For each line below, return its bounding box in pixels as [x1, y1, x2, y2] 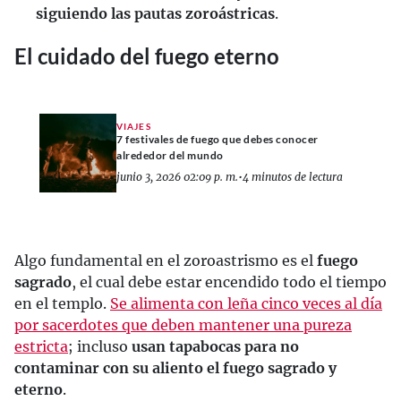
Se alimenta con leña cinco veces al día [110, 294, 382, 313]
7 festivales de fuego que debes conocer [116, 132, 319, 146]
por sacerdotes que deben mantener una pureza [14, 316, 352, 335]
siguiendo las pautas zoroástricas [36, 4, 275, 23]
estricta [14, 337, 68, 356]
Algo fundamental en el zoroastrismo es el [14, 252, 317, 270]
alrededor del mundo [116, 148, 224, 162]
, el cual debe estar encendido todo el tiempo [72, 273, 387, 292]
